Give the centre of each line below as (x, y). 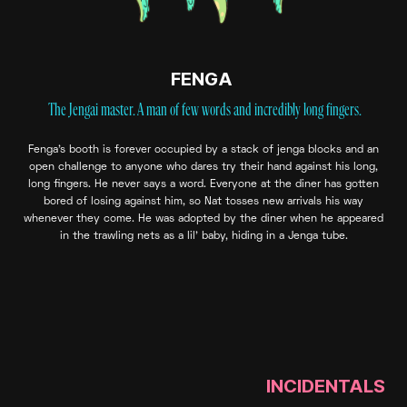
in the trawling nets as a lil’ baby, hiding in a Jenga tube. (203, 237)
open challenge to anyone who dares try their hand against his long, (203, 168)
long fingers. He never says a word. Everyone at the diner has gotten (203, 185)
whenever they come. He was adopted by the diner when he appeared (203, 220)
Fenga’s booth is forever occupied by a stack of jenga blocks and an (203, 151)
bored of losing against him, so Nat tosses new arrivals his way (203, 203)
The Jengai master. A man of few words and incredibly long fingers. (203, 110)
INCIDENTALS (326, 387)
